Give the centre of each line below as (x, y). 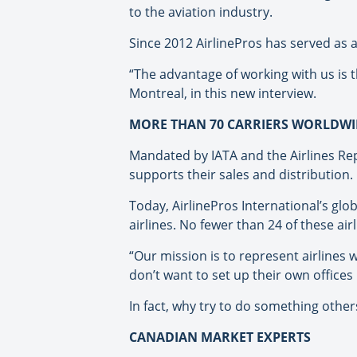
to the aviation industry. (201, 12)
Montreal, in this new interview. (223, 94)
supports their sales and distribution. (241, 175)
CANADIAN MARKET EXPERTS (220, 337)
